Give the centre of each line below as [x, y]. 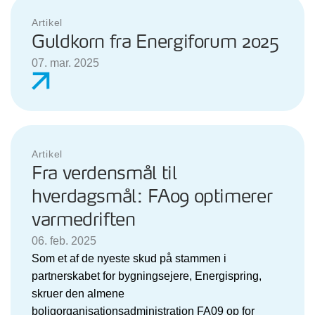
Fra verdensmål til [104, 174]
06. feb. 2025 [64, 240]
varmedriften [84, 220]
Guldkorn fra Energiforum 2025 [155, 42]
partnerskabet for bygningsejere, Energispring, [147, 276]
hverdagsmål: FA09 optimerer [152, 197]
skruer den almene [78, 293]
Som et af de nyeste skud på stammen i [129, 258]
